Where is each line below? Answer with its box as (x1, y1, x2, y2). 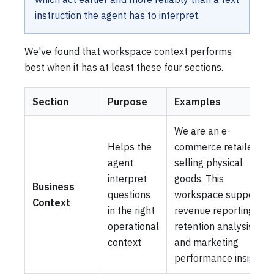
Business (32, 180, 75, 193)
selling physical (174, 156, 243, 169)
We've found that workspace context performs (24, 45, 232, 57)
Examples (174, 95, 221, 108)
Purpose (108, 95, 147, 108)
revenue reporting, (174, 204, 256, 217)
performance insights (174, 251, 268, 264)
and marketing (174, 235, 239, 248)
